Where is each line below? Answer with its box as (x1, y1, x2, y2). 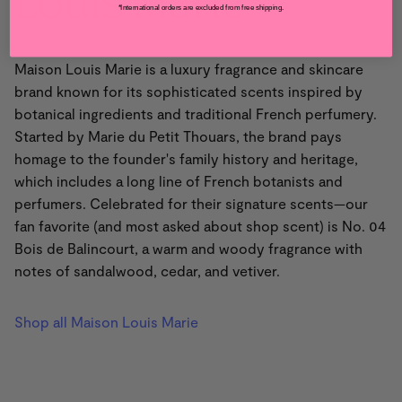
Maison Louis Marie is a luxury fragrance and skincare (14, 59, 363, 77)
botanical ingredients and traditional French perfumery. (14, 104, 377, 122)
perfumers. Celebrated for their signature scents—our (14, 194, 368, 212)
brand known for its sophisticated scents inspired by (14, 82, 363, 100)
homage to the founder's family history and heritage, (14, 149, 358, 167)
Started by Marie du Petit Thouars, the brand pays (14, 127, 342, 144)
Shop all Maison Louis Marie (14, 312, 198, 330)
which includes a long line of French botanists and (14, 171, 343, 189)
